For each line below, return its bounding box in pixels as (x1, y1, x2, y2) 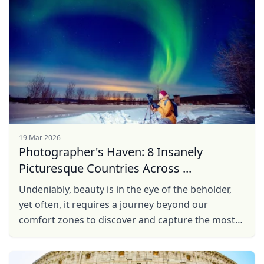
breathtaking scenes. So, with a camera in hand (19, 229, 230, 242)
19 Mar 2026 (19, 133, 61, 143)
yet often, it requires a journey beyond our (19, 198, 208, 211)
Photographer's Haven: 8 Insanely (19, 144, 203, 160)
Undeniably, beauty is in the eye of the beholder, (19, 183, 232, 196)
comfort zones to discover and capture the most (19, 213, 235, 226)
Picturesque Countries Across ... (19, 160, 192, 176)
